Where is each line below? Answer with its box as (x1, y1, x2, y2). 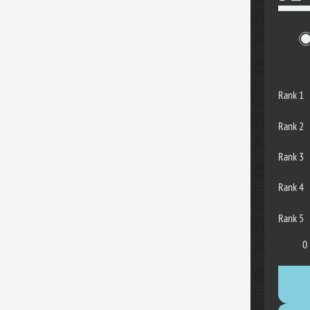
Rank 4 (278, 179, 304, 194)
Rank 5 (278, 210, 304, 225)
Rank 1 (278, 87, 304, 102)
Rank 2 (278, 118, 304, 133)
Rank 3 (278, 149, 304, 163)
